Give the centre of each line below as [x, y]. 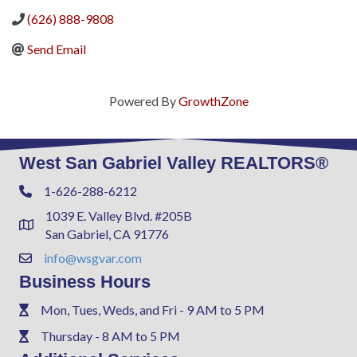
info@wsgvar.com [93, 257]
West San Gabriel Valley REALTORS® [174, 163]
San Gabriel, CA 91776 [107, 233]
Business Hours [85, 281]
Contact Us [49, 260]
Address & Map [61, 226]
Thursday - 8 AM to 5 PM [110, 335]
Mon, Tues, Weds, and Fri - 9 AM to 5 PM [153, 309]
